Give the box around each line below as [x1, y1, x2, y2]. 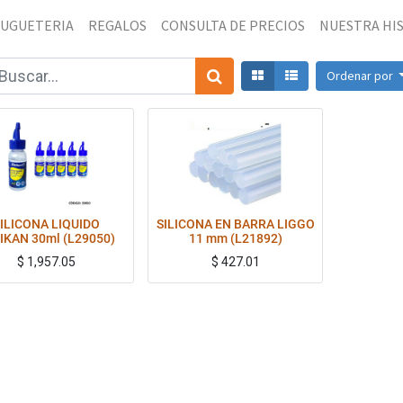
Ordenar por [326, 67, 396, 84]
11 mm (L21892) [188, 231, 282, 246]
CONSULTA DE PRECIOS [161, 16, 306, 34]
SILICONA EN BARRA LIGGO [156, 217, 315, 231]
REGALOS [88, 16, 148, 34]
